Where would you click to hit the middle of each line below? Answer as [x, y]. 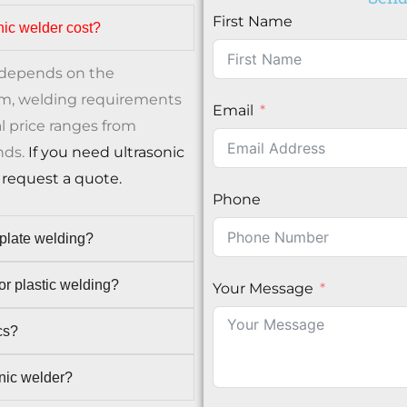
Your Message [263, 288]
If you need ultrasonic [106, 152]
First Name [253, 21]
